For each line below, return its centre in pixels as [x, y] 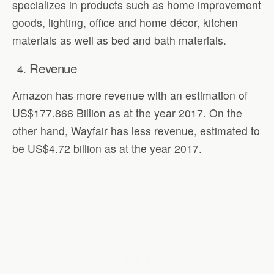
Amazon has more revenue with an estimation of [130, 95]
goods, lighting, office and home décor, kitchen [125, 23]
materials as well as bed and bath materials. [119, 40]
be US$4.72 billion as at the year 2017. [107, 149]
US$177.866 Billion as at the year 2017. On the [127, 113]
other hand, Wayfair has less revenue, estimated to [136, 131]
